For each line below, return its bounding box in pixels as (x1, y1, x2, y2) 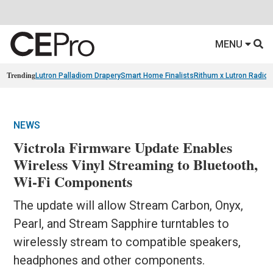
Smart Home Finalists (121, 71, 194, 80)
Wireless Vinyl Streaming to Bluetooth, (13, 154, 258, 175)
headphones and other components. (13, 253, 205, 268)
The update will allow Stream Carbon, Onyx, (13, 198, 244, 213)
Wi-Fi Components (13, 171, 133, 193)
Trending (7, 70, 36, 81)
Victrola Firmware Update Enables (13, 136, 233, 158)
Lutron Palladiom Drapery (35, 71, 121, 80)
